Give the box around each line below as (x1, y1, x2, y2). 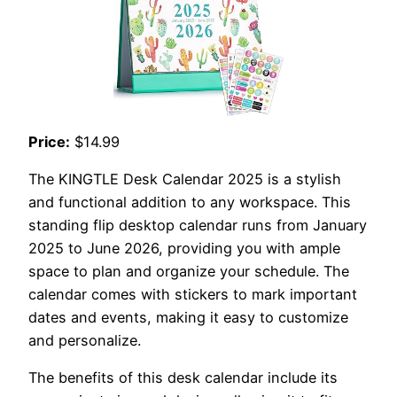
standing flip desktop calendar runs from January (28, 216, 367, 235)
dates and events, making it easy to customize (28, 308, 348, 327)
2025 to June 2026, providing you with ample (28, 239, 340, 258)
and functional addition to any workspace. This (28, 193, 351, 212)
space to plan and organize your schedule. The (28, 262, 349, 281)
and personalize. (28, 331, 141, 350)
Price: (28, 132, 70, 151)
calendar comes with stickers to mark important (28, 285, 357, 304)
